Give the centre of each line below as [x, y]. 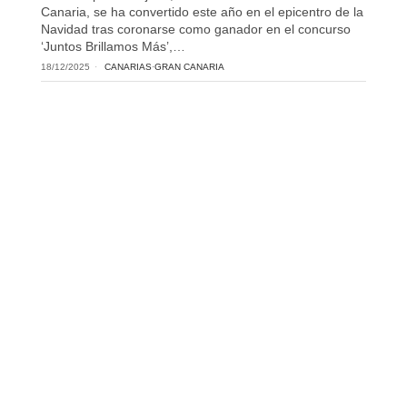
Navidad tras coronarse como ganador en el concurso [195, 30]
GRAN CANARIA [189, 67]
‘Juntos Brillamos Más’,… [113, 47]
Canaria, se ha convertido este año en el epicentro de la [202, 12]
